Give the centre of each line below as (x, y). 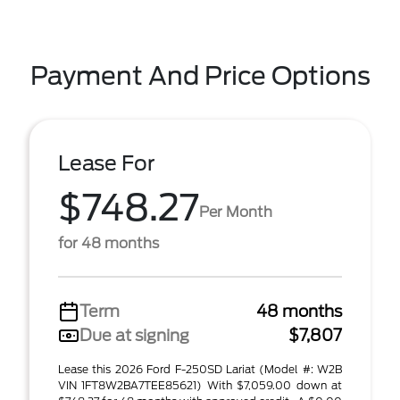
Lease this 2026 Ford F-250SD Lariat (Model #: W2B (200, 369)
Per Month (236, 212)
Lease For (107, 163)
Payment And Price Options (200, 76)
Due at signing (134, 335)
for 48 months (108, 243)
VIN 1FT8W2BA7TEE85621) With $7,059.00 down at (200, 385)
